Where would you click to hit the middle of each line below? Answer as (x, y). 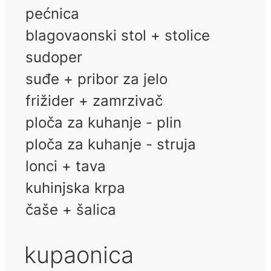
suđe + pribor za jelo (96, 79)
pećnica (52, 14)
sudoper (54, 57)
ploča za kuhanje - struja (111, 145)
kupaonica (79, 255)
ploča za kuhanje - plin (103, 123)
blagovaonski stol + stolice (118, 36)
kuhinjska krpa (75, 188)
